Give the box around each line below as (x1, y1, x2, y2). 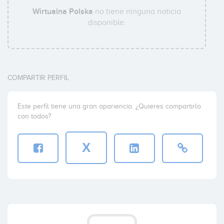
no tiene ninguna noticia (93, 7, 181, 16)
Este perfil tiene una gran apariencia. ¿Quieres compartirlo (17, 102, 201, 110)
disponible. (87, 18, 126, 27)
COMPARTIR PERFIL (7, 74, 69, 82)
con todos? (17, 112, 51, 120)
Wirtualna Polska (32, 6, 93, 17)
